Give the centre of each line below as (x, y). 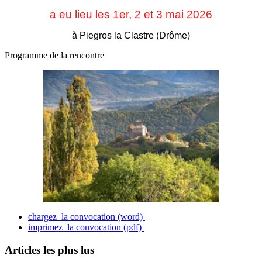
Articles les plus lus (49, 250)
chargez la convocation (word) (87, 217)
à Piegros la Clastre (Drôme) (131, 36)
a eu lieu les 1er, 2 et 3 (108, 15)
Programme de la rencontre (56, 56)
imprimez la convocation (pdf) (86, 227)
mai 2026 (189, 15)
